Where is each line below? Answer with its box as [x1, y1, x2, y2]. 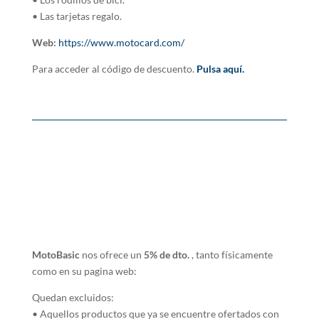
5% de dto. [143, 249, 189, 261]
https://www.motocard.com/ [58, 36, 184, 49]
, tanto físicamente [189, 249, 273, 261]
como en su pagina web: [31, 265, 137, 278]
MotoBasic [31, 249, 82, 261]
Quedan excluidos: [31, 291, 114, 304]
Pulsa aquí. [196, 63, 244, 75]
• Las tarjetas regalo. [31, 10, 122, 23]
